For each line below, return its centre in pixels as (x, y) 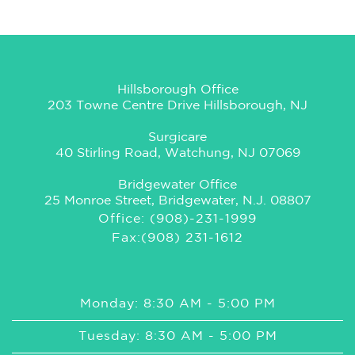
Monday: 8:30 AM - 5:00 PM (177, 304)
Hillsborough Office (177, 90)
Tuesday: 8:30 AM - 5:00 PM (177, 336)
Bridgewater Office (177, 185)
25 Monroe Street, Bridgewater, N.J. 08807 (177, 201)
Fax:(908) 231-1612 (177, 238)
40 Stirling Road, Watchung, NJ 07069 (177, 153)
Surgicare (177, 137)
